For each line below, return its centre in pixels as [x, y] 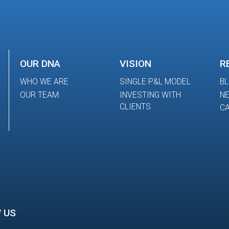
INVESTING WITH [151, 95]
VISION [136, 64]
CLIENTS [135, 106]
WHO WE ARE [44, 82]
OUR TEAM [40, 95]
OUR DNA [40, 64]
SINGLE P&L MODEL [155, 82]
